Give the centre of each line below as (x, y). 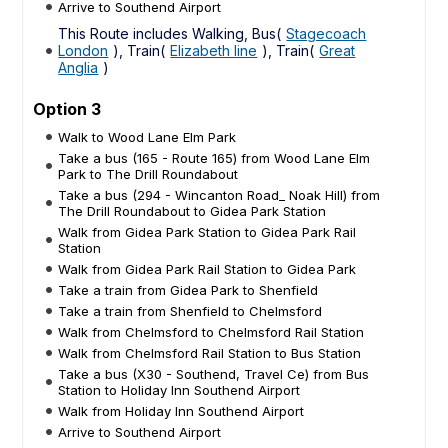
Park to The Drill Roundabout (148, 173)
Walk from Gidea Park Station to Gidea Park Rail (207, 231)
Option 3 (67, 108)
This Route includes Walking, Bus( (170, 33)
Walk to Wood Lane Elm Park (147, 136)
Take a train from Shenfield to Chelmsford (190, 310)
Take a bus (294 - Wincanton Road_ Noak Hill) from (219, 194)
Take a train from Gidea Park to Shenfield (188, 289)
